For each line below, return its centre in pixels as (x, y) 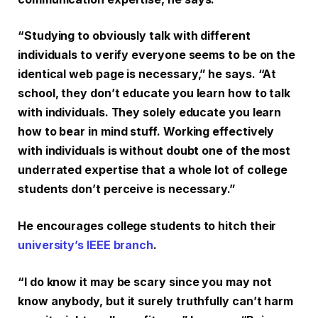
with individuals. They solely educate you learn (150, 113)
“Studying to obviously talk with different (134, 36)
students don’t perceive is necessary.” (126, 190)
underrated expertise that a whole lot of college (153, 170)
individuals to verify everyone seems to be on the (157, 55)
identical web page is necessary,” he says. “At (147, 75)
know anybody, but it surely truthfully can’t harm (156, 301)
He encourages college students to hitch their (147, 226)
